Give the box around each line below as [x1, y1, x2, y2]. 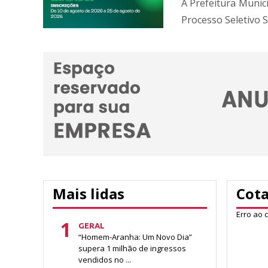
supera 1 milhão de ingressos [78, 242, 186, 254]
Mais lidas [53, 183, 124, 203]
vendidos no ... [78, 254, 131, 265]
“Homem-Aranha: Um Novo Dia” [78, 231, 192, 242]
